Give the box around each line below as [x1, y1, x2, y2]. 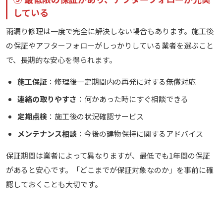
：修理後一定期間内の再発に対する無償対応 [47, 76, 196, 87]
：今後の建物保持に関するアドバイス [76, 128, 203, 139]
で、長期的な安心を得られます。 [6, 55, 116, 65]
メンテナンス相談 [17, 128, 77, 139]
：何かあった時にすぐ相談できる [76, 94, 188, 105]
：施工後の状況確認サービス [47, 111, 144, 122]
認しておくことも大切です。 [6, 179, 102, 190]
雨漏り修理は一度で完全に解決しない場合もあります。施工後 [6, 26, 214, 37]
